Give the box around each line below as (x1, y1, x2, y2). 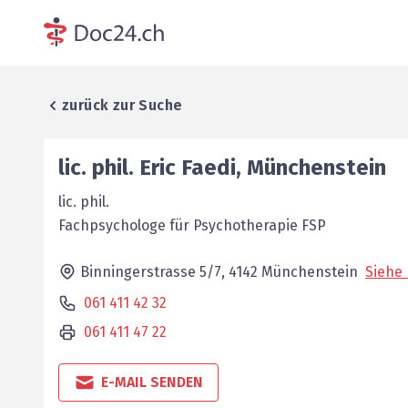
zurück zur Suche (62, 97, 183, 114)
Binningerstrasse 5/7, (80, 263, 229, 280)
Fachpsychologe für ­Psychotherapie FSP (58, 217, 326, 234)
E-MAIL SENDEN (101, 373, 203, 391)
